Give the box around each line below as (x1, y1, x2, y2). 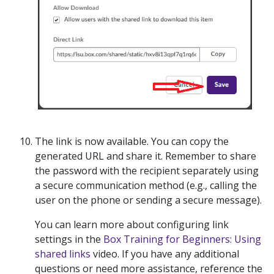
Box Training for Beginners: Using (103, 232, 261, 246)
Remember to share (165, 149, 256, 163)
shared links (35, 247, 91, 261)
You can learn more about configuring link (35, 218, 229, 231)
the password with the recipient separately (35, 164, 231, 177)
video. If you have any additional (91, 247, 239, 261)
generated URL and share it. (35, 149, 165, 163)
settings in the (35, 232, 103, 246)
